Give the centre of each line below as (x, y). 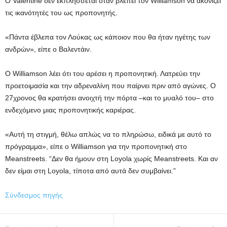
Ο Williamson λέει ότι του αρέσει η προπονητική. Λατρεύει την (103, 73)
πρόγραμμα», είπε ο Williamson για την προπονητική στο (96, 146)
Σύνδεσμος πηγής (34, 195)
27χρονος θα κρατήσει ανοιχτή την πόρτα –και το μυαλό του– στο (109, 98)
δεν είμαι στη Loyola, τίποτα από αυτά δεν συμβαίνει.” (90, 171)
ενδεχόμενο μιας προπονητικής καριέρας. (70, 110)
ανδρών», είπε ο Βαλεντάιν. (48, 49)
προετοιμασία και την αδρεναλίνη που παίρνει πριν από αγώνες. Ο (110, 86)
